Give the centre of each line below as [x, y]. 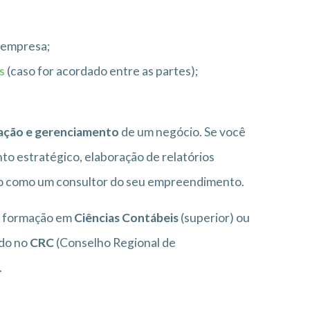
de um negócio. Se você [182, 131]
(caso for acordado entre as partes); [102, 71]
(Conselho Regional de [115, 242]
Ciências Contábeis [126, 217]
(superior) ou [214, 217]
